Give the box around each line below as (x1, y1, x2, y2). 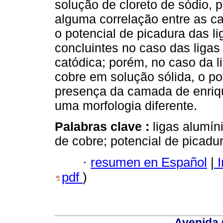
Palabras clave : (55, 119, 153, 134)
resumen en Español (91, 155, 207, 169)
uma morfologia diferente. (55, 99, 197, 113)
